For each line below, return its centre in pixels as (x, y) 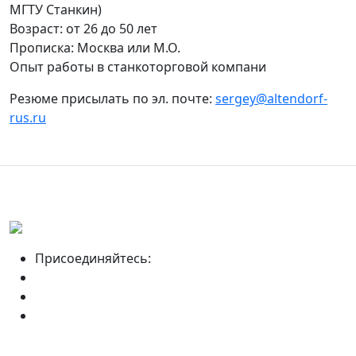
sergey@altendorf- (271, 98)
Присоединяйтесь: (93, 258)
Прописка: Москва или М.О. (95, 47)
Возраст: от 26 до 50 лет (83, 28)
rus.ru (28, 117)
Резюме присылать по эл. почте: (112, 98)
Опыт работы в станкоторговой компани (138, 66)
